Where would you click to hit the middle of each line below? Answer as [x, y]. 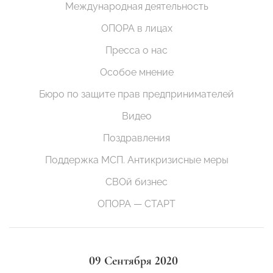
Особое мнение [136, 72]
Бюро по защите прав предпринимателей [136, 94]
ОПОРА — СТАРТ [136, 204]
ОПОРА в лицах [136, 28]
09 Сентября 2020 [133, 261]
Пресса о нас [136, 50]
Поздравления [136, 138]
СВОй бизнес [136, 182]
